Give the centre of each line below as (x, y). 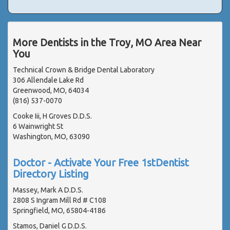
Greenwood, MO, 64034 (51, 90)
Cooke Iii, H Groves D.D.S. (52, 116)
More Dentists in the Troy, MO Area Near (107, 42)
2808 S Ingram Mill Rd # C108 (60, 200)
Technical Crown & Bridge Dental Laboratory (84, 70)
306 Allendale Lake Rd (48, 80)
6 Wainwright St (38, 126)
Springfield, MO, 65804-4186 (59, 210)
